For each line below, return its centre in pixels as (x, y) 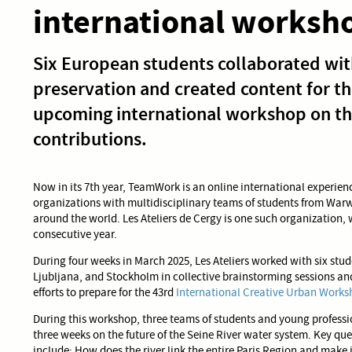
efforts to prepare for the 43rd (104, 292)
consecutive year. (75, 234)
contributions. (90, 139)
